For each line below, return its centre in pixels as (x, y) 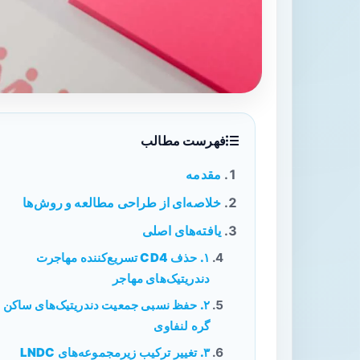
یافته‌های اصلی (181, 231)
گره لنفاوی (182, 326)
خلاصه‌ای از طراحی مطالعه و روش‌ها (122, 202)
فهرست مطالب (183, 141)
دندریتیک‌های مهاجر (161, 278)
